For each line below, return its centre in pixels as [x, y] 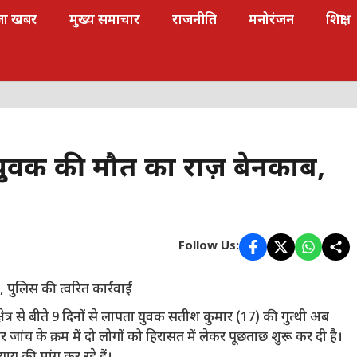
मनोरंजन [271, 21]
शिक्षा [335, 21]
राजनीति [194, 21]
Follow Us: [209, 247]
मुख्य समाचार [105, 21]
